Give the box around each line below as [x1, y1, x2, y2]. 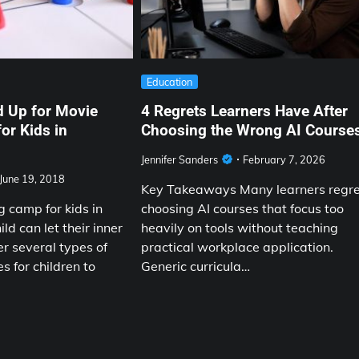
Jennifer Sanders [141, 153, 219, 167]
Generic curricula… [141, 258, 251, 275]
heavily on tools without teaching [141, 220, 339, 236]
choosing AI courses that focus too [141, 200, 345, 217]
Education [147, 75, 193, 88]
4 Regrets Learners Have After [141, 101, 349, 120]
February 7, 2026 [243, 153, 326, 167]
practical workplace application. [141, 239, 334, 256]
